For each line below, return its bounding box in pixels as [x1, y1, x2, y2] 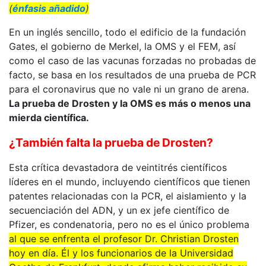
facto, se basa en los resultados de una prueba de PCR [9, 69, 256, 81]
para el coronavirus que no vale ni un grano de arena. [9, 83, 249, 95]
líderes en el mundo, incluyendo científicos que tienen [9, 176, 250, 188]
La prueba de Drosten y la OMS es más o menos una [9, 97, 251, 109]
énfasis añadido [12, 2, 85, 14]
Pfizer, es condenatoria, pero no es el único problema [9, 218, 249, 230]
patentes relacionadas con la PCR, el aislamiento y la [9, 190, 246, 202]
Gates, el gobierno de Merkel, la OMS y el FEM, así [9, 40, 236, 52]
